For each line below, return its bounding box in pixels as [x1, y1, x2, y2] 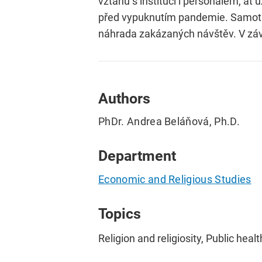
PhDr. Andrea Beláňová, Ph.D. [98, 115, 240, 128]
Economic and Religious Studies [98, 173, 251, 185]
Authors [98, 89, 150, 107]
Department [98, 147, 176, 165]
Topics [98, 205, 141, 222]
